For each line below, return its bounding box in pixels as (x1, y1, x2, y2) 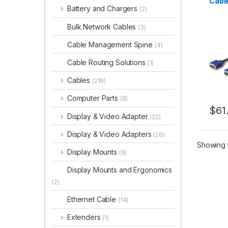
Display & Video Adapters (67, 129, 154, 138)
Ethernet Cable (67, 195, 118, 204)
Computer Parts (67, 94, 120, 103)
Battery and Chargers (67, 4, 139, 13)
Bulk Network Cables (67, 22, 138, 31)
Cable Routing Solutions (67, 58, 148, 67)
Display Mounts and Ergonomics (67, 165, 172, 175)
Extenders (67, 213, 103, 222)
